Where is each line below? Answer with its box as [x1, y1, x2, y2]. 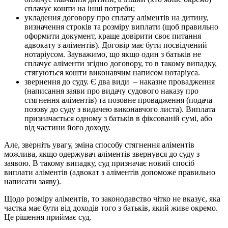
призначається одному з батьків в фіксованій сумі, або [24, 114, 212, 123]
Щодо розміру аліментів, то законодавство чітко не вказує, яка [4, 194, 220, 204]
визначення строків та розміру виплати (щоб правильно [24, 22, 218, 32]
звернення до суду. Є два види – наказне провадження [24, 77, 215, 87]
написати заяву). [4, 177, 61, 186]
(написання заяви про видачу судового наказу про [24, 87, 198, 96]
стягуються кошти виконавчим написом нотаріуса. [24, 68, 200, 77]
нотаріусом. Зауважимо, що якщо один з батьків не [24, 50, 201, 59]
